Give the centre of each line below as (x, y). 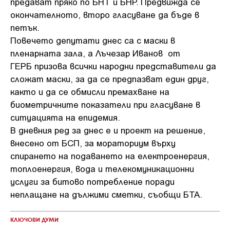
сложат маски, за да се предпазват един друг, (110, 79)
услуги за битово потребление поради (92, 181)
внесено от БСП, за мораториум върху (93, 143)
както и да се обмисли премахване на (90, 91)
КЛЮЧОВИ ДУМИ (34, 220)
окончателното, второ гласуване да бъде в (105, 14)
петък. (25, 27)
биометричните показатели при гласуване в (105, 104)
